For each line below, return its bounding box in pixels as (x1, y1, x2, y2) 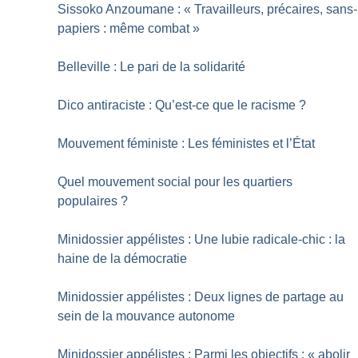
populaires (58, 194, 118, 209)
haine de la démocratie (58, 252, 188, 266)
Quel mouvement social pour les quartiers (58, 175, 293, 189)
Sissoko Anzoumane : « (58, 2, 192, 17)
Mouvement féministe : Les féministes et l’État (58, 137, 316, 151)
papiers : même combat (58, 22, 190, 36)
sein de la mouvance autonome (58, 309, 236, 324)
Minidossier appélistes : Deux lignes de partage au (58, 290, 344, 304)
